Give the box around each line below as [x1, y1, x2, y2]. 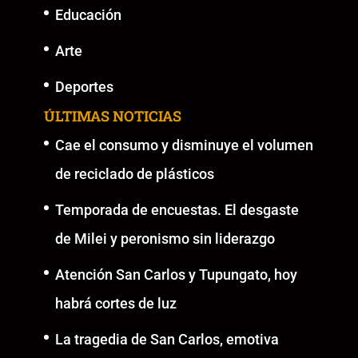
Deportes [54, 78, 113, 95]
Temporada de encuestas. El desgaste [54, 201, 299, 218]
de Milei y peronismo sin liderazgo [54, 229, 275, 247]
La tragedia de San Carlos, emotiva [54, 330, 279, 348]
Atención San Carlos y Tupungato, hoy [54, 265, 297, 283]
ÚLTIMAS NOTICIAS [43, 105, 181, 125]
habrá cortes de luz [54, 294, 177, 312]
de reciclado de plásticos [54, 165, 214, 182]
